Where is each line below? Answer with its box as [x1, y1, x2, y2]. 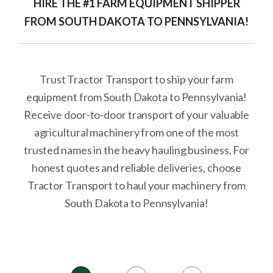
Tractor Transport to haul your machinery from [27, 179, 246, 192]
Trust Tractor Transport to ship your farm [40, 73, 233, 86]
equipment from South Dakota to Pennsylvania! [26, 90, 247, 104]
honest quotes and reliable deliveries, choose [31, 161, 242, 174]
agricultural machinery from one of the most [34, 126, 239, 139]
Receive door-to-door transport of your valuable [23, 108, 250, 121]
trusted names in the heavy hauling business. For [23, 143, 250, 157]
